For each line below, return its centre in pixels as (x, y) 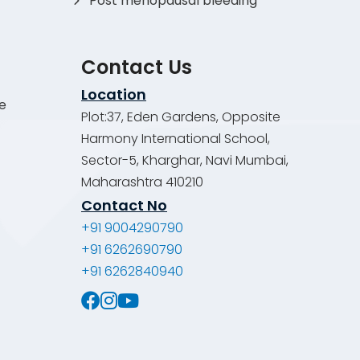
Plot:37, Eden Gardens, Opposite (181, 117)
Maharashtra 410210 (142, 182)
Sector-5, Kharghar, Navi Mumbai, (185, 160)
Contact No (124, 205)
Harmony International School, (176, 138)
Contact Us (137, 67)
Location (114, 94)
